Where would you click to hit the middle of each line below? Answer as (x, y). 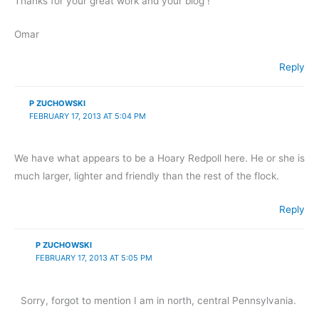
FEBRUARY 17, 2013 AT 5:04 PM (87, 116)
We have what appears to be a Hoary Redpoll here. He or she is (159, 158)
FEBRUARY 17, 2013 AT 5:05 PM (94, 258)
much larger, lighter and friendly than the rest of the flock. (147, 176)
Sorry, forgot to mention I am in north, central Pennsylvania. (159, 300)
